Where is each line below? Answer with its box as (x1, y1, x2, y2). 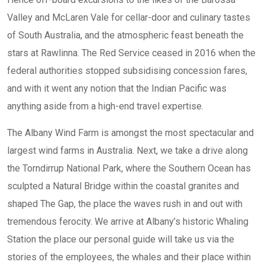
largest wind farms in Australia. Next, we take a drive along (7, 145, 248, 156)
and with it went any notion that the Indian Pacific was (7, 83, 227, 94)
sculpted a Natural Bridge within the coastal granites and (7, 180, 239, 192)
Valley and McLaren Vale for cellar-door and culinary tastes (7, 12, 250, 23)
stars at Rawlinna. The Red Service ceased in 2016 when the (7, 47, 256, 59)
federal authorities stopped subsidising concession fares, (7, 65, 247, 76)
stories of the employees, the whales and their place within (7, 251, 251, 263)
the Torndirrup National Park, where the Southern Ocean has (7, 163, 251, 174)
